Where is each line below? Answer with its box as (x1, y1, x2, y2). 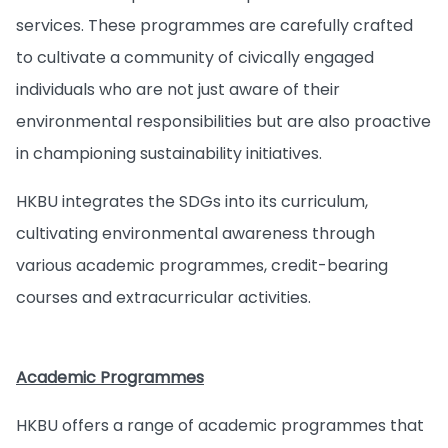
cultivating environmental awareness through (16, 222, 375, 245)
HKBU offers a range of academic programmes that (16, 414, 424, 437)
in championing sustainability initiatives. (16, 142, 322, 165)
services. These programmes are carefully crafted (16, 14, 413, 37)
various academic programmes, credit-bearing (16, 254, 388, 277)
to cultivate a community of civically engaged (16, 46, 374, 69)
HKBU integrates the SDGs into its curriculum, (16, 190, 368, 213)
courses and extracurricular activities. (16, 286, 311, 309)
